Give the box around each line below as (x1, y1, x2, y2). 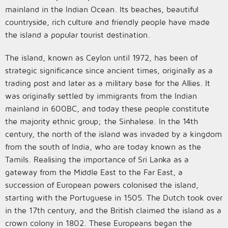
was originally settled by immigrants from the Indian (5, 91, 197, 100)
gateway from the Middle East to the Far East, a (5, 167, 183, 177)
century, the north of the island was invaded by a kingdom (5, 129, 222, 138)
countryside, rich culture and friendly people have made (5, 17, 210, 26)
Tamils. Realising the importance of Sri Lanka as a (5, 155, 189, 164)
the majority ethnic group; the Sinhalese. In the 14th (5, 117, 198, 126)
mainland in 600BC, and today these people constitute (5, 104, 209, 113)
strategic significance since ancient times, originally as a (5, 66, 213, 75)
